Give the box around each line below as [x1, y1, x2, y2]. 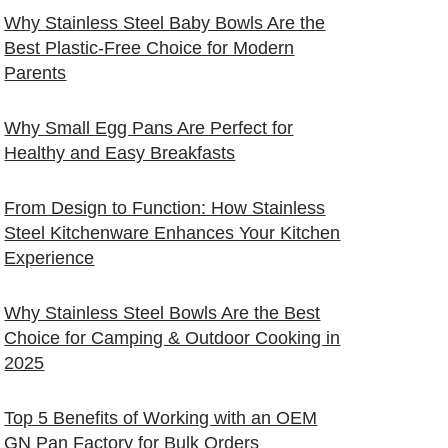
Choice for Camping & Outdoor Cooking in [4, 328, 341, 348]
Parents [4, 63, 67, 83]
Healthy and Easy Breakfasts [4, 143, 236, 163]
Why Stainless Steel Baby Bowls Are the [4, 13, 326, 33]
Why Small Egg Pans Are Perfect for [4, 118, 294, 138]
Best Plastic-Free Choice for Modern [4, 38, 295, 58]
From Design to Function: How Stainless [4, 198, 326, 218]
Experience [4, 248, 95, 268]
